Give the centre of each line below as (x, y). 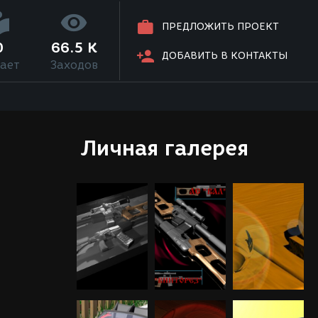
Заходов (74, 65)
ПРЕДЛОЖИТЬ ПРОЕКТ (221, 27)
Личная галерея (164, 148)
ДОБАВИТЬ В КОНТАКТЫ (225, 56)
